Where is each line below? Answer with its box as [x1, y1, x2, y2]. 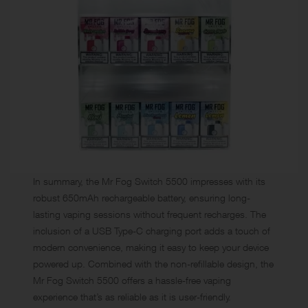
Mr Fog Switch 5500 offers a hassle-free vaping [33, 274, 232, 286]
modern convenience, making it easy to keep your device [33, 241, 269, 253]
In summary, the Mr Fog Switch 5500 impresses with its [33, 175, 266, 187]
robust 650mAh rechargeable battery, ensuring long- [33, 191, 251, 203]
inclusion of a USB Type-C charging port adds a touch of [33, 224, 271, 236]
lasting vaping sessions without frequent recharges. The [33, 208, 267, 220]
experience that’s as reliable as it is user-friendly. [33, 290, 232, 302]
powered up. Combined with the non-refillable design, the [33, 257, 274, 269]
